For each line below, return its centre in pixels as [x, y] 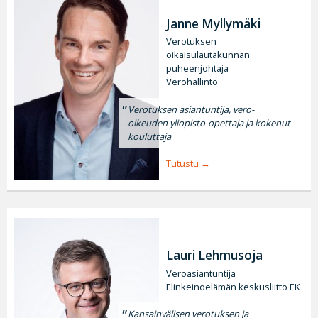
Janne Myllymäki [213, 24]
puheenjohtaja [197, 68]
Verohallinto [192, 82]
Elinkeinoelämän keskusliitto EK [233, 286]
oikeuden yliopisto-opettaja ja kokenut [209, 122]
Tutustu [182, 163]
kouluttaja [150, 136]
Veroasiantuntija [201, 273]
